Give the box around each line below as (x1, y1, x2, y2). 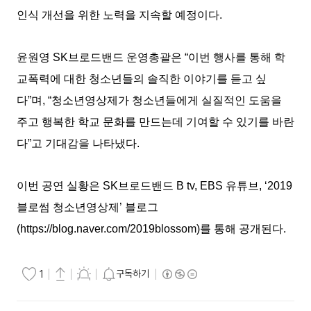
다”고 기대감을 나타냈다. (17, 137, 140, 149)
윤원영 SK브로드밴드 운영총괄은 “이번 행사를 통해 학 (17, 51, 285, 63)
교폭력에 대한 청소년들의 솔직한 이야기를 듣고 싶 (17, 73, 267, 85)
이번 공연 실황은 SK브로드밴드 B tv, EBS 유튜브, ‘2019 (17, 180, 292, 192)
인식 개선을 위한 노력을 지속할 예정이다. (17, 9, 222, 21)
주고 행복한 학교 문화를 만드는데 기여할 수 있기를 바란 (17, 116, 294, 128)
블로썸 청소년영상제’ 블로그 (17, 201, 158, 213)
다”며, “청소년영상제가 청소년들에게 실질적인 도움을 (17, 94, 282, 106)
